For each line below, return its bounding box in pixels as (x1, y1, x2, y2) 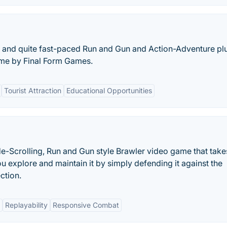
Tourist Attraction (4, 86, 61, 95)
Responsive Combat (53, 201, 119, 209)
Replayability (5, 201, 48, 209)
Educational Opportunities (66, 86, 152, 95)
